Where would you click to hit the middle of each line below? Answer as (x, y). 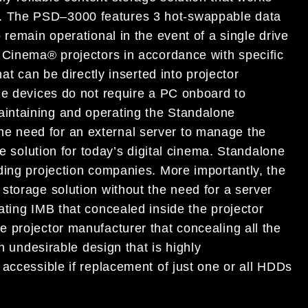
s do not (75, 94)
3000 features (110, 17)
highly (181, 248)
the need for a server (208, 190)
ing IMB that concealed (77, 209)
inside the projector (205, 209)
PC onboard (195, 94)
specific (261, 55)
